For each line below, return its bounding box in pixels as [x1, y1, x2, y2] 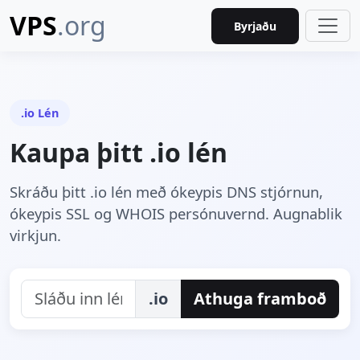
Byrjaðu [234, 18, 276, 34]
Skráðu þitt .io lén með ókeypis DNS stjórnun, [10, 182, 323, 202]
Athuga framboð [194, 288, 326, 309]
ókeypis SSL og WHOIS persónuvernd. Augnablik [10, 203, 342, 223]
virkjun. [10, 225, 61, 245]
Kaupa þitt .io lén [10, 135, 227, 170]
